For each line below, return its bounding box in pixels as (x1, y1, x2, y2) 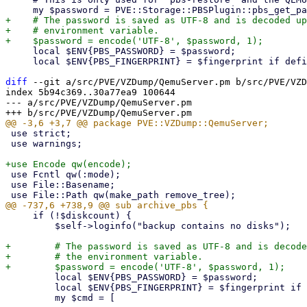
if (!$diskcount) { (5, 210, 33, 221)
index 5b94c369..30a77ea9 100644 (5, 87, 175, 97)
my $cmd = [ (5, 293, 55, 303)
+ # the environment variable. (5, 251, 203, 262)
